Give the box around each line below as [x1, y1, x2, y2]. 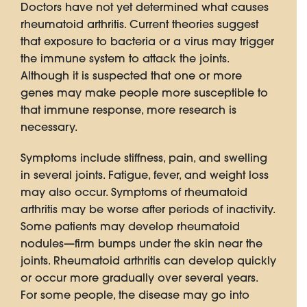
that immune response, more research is [21, 103, 236, 117]
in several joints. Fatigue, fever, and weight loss [21, 168, 269, 182]
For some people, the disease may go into [21, 288, 249, 302]
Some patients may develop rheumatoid [21, 219, 240, 234]
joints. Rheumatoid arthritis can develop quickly [21, 254, 276, 268]
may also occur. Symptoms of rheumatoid [21, 185, 247, 199]
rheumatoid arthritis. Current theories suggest [21, 17, 258, 32]
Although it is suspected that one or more [21, 69, 242, 83]
